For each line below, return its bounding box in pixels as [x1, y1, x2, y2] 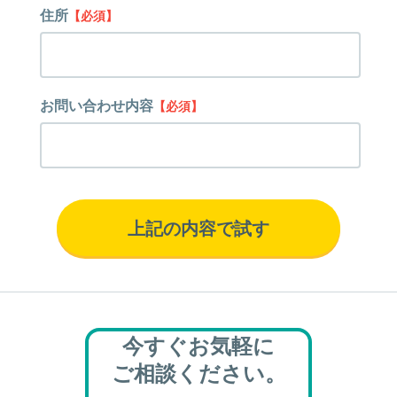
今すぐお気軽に [122, 334, 275, 359]
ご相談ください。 [111, 362, 286, 386]
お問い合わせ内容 [39, 98, 153, 114]
